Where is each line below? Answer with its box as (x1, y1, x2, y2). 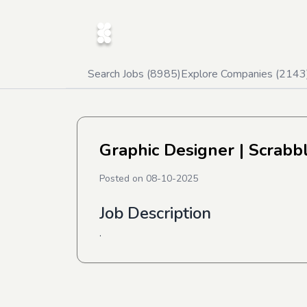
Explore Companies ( (181, 66, 279, 82)
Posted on (99, 172, 146, 185)
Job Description (99, 202, 211, 224)
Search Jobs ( (88, 66, 150, 82)
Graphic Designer (99, 139, 234, 161)
